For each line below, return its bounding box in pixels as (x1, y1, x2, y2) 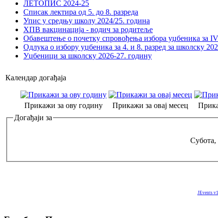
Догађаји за (14, 113, 52, 122)
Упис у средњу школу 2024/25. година (23, 17, 150, 25)
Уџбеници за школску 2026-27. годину (23, 52, 152, 60)
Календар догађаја (5, 73, 66, 82)
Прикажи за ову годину (24, 101, 103, 110)
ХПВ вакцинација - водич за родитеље (23, 25, 153, 34)
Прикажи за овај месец (112, 101, 188, 110)
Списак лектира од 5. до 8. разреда (23, 8, 138, 17)
